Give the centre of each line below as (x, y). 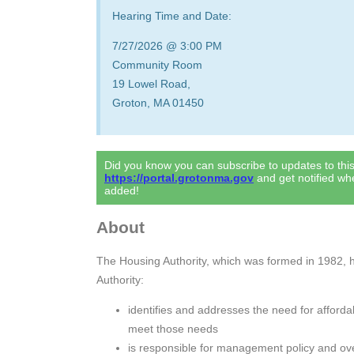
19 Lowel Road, (151, 84)
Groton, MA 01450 (158, 103)
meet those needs (173, 328)
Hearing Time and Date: (172, 16)
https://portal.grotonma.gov (179, 178)
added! (122, 190)
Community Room (157, 65)
